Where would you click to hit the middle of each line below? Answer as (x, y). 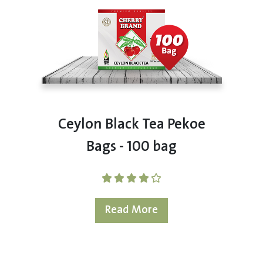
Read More (131, 210)
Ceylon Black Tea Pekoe (131, 125)
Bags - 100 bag (131, 147)
